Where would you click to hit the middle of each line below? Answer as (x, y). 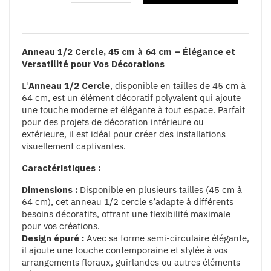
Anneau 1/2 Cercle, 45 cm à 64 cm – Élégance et (129, 51)
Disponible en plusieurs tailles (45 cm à (160, 189)
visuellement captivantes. (74, 146)
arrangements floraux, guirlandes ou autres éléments (131, 262)
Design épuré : (53, 238)
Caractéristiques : (61, 168)
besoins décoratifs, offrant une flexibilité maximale (126, 214)
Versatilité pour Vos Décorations (93, 64)
